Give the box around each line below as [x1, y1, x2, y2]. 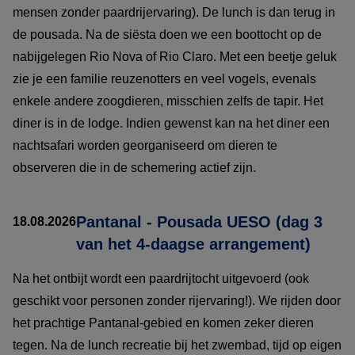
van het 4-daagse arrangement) [76, 235, 311, 253]
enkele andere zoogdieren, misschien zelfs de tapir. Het [13, 94, 323, 108]
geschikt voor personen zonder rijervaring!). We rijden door [13, 293, 341, 307]
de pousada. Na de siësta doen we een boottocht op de [13, 27, 322, 41]
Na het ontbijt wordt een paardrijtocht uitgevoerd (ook [13, 271, 309, 285]
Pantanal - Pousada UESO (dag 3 [76, 212, 323, 231]
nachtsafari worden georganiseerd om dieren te [13, 138, 277, 152]
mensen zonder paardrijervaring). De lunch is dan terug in [13, 5, 335, 19]
